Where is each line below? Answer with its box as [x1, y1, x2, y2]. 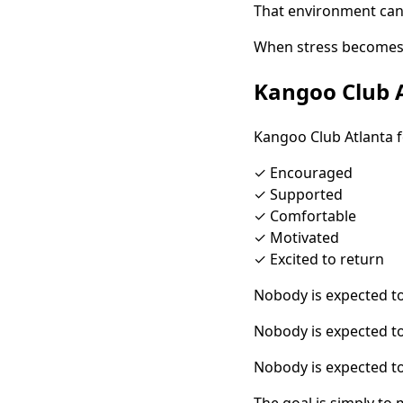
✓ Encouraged [254, 162, 353, 183]
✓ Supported [254, 184, 343, 204]
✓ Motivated [254, 227, 339, 247]
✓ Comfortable [254, 205, 356, 226]
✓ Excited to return [254, 248, 384, 269]
